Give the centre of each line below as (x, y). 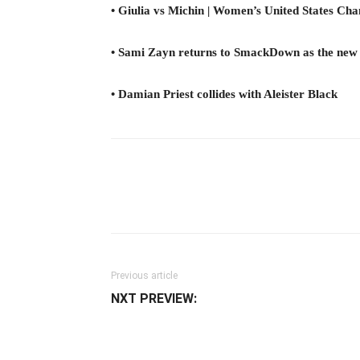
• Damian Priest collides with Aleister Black (224, 94)
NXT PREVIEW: (154, 299)
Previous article (144, 276)
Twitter (266, 200)
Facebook (169, 200)
